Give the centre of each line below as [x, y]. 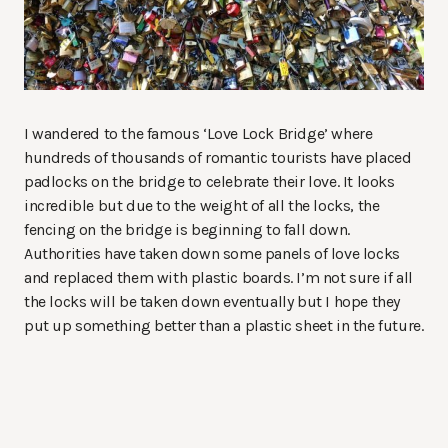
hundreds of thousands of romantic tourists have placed [218, 157]
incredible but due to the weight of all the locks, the [202, 205]
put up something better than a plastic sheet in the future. [224, 325]
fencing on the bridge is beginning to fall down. [187, 229]
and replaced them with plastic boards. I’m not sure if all [218, 277]
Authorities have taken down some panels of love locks [212, 253]
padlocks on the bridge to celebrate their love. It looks [209, 181]
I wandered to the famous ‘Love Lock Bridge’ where [198, 133]
